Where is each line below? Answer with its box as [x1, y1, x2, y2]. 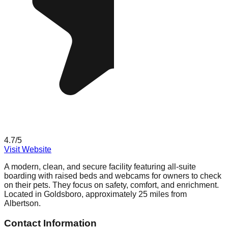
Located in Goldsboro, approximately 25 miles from [4, 190, 187, 199]
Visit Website [4, 145, 51, 154]
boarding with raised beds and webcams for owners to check [4, 172, 221, 181]
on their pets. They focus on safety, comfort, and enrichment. [4, 181, 219, 190]
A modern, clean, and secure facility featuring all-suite [4, 162, 196, 172]
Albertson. [4, 199, 41, 208]
